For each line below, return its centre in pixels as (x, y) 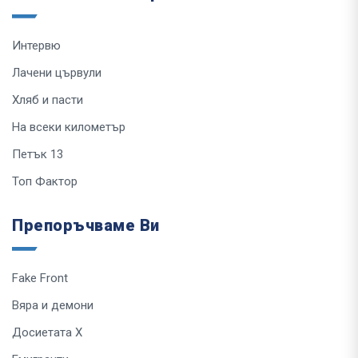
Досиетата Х (47, 332)
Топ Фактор (45, 181)
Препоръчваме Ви (86, 225)
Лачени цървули (57, 72)
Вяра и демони (53, 305)
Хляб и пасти (48, 99)
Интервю (36, 45)
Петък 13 (38, 154)
